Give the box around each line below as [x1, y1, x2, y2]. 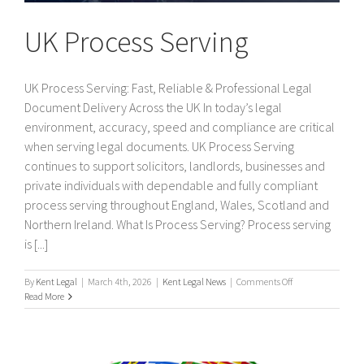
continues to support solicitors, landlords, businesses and [24, 158, 325, 175]
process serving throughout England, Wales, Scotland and [24, 197, 329, 214]
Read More [24, 290, 64, 303]
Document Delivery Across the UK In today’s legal [24, 99, 282, 116]
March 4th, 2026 [88, 275, 152, 288]
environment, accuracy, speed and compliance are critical [24, 119, 335, 136]
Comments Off [236, 275, 292, 288]
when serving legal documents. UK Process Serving [24, 138, 294, 155]
